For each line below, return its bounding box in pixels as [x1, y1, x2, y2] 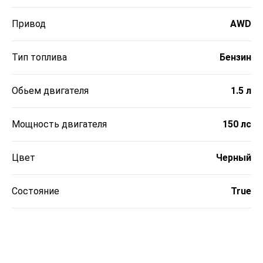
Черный [216, 152, 251, 164]
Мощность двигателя [12, 119, 107, 130]
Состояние [12, 186, 59, 197]
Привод [12, 18, 46, 30]
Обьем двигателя [12, 85, 89, 97]
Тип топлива [12, 52, 67, 63]
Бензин [220, 52, 251, 63]
